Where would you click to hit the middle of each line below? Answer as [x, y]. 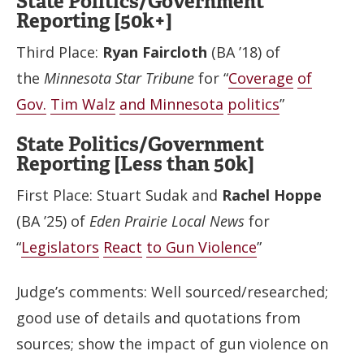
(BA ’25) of [53, 221]
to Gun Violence [201, 247]
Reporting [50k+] [94, 20]
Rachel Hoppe [272, 195]
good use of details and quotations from [158, 317]
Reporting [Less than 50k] [135, 164]
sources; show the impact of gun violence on [172, 343]
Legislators [60, 247]
